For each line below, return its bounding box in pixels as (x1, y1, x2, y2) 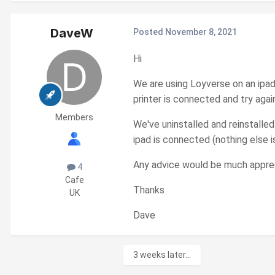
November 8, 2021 (165, 26, 237, 37)
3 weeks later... (133, 249, 191, 260)
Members (55, 112, 93, 122)
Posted (133, 26, 165, 37)
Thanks (133, 184, 165, 196)
